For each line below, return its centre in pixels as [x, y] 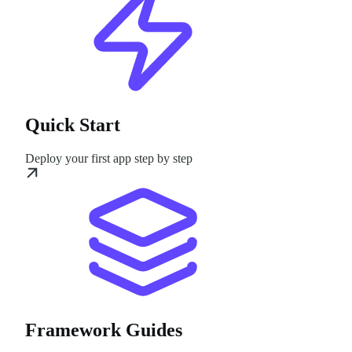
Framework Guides [104, 330]
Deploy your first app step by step [109, 158]
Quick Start [73, 125]
